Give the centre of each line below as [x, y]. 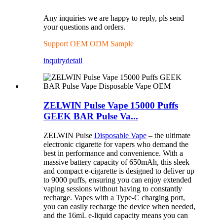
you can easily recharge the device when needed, [119, 206]
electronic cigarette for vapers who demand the [116, 144]
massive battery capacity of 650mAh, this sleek [116, 162]
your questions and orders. [84, 27]
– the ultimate [168, 135]
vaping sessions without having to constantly [113, 188]
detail [74, 61]
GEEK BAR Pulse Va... [91, 116]
